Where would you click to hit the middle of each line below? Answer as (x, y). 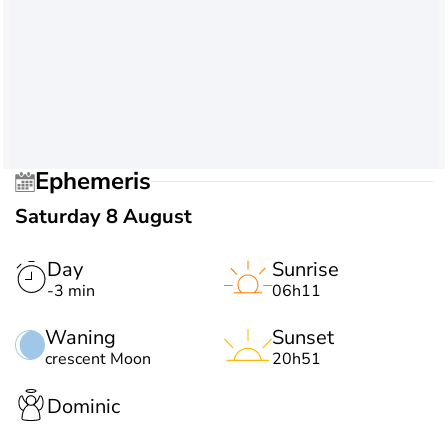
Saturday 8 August (103, 216)
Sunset (303, 337)
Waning (80, 337)
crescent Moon (98, 358)
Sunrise (305, 269)
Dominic (83, 407)
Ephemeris (100, 181)
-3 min (71, 290)
